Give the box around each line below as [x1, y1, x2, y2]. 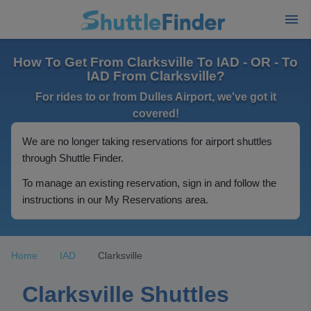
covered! [132, 108, 179, 119]
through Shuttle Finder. [22, 152, 124, 164]
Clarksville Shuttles [22, 282, 229, 307]
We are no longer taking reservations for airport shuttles [22, 135, 272, 147]
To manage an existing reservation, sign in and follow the [22, 177, 276, 189]
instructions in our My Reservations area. [22, 194, 208, 205]
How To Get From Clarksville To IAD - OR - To [13, 55, 298, 69]
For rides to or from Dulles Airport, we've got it [35, 91, 276, 103]
